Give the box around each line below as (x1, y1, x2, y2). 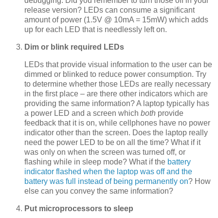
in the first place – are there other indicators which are (24, 89, 208, 98)
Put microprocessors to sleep (24, 204, 133, 213)
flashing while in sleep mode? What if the (24, 157, 167, 166)
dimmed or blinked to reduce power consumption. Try (24, 70, 206, 78)
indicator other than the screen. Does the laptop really (24, 128, 208, 137)
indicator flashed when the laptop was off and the (24, 167, 192, 176)
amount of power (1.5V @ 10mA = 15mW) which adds (24, 16, 208, 24)
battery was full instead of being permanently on (24, 177, 188, 185)
